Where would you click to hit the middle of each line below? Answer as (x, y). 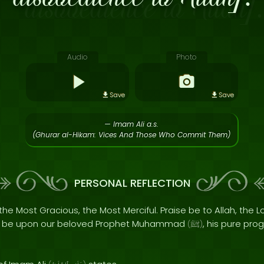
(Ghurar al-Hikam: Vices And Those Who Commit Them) (131, 135)
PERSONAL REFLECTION (132, 183)
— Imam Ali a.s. (131, 124)
